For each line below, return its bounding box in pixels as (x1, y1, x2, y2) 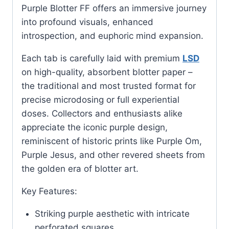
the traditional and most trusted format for (21, 81, 196, 91)
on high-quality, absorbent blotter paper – (21, 67, 193, 78)
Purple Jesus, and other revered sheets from (21, 150, 205, 161)
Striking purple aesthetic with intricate (34, 209, 190, 219)
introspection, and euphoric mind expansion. (21, 31, 203, 41)
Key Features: (21, 186, 77, 197)
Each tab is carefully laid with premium (21, 53, 182, 64)
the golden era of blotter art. (21, 164, 139, 174)
